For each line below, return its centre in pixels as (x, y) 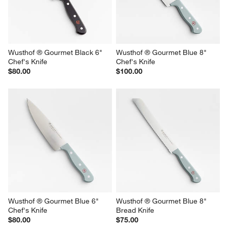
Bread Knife (135, 210)
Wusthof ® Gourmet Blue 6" (55, 201)
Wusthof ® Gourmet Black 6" (56, 53)
